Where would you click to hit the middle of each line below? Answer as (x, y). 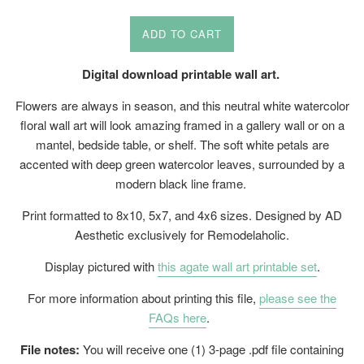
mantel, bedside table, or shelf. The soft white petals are (182, 145)
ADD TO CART (182, 34)
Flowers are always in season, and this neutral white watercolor (182, 106)
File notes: (50, 350)
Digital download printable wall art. (182, 74)
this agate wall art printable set (237, 266)
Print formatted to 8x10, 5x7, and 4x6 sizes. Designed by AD (182, 215)
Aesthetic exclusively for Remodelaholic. (182, 235)
